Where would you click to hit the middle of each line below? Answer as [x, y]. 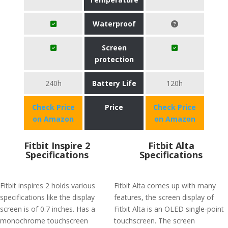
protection [114, 59]
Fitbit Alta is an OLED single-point [169, 209]
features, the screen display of [164, 197]
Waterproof [114, 24]
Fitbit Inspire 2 [57, 146]
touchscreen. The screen [154, 221]
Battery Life [114, 83]
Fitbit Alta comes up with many [165, 186]
